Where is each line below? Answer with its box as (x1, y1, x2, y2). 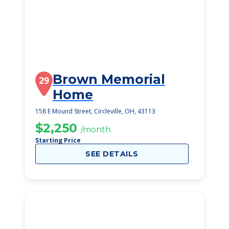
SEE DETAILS (85, 149, 139, 158)
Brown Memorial (53, 72, 165, 87)
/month (81, 125, 111, 134)
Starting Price (35, 136, 81, 145)
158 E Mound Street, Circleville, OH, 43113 (35, 107, 155, 116)
